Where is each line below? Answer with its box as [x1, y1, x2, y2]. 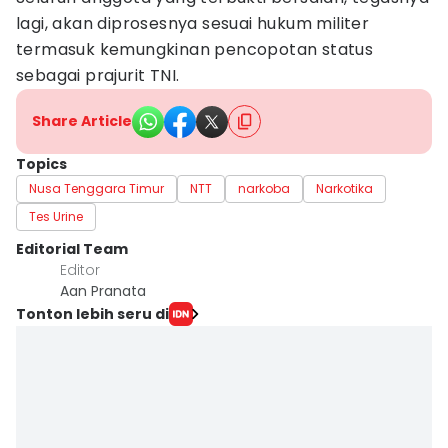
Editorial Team [16, 239, 128, 259]
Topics [16, 154, 67, 174]
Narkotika [316, 180, 373, 197]
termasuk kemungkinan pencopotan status [16, 38, 374, 61]
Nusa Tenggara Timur [29, 180, 164, 197]
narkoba [238, 180, 290, 197]
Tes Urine [29, 208, 83, 225]
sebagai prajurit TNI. [16, 64, 180, 87]
